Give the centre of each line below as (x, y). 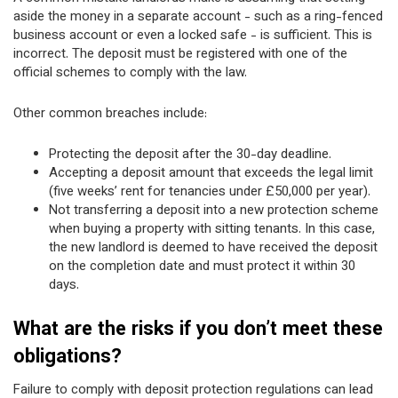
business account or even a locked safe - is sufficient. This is (193, 36)
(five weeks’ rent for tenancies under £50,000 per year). (210, 192)
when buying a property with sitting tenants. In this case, (212, 230)
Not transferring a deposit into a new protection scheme (214, 211)
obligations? (68, 358)
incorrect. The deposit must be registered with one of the (180, 55)
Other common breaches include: (110, 114)
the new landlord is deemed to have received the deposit (213, 248)
